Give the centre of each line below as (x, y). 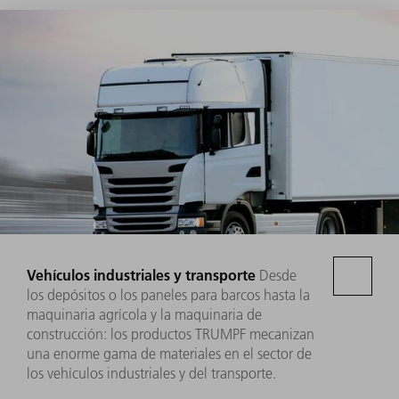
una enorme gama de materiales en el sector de (169, 353)
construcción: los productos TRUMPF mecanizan (171, 334)
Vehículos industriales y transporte (141, 274)
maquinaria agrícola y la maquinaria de (144, 314)
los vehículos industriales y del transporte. (151, 373)
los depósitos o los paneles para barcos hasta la (168, 294)
